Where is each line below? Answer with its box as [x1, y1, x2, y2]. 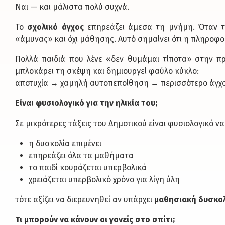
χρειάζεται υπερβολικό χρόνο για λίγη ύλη [29, 175, 180, 185]
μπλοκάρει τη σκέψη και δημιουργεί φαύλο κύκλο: [15, 66, 199, 76]
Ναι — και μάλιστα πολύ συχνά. [15, 2, 129, 12]
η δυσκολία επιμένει [29, 139, 102, 149]
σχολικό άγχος [27, 22, 84, 32]
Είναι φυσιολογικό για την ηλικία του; [15, 98, 157, 108]
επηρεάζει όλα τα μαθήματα [29, 151, 134, 161]
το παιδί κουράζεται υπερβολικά [29, 163, 147, 173]
